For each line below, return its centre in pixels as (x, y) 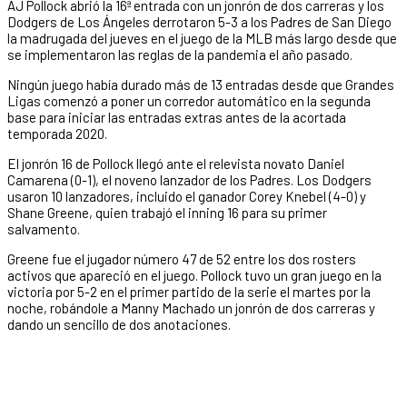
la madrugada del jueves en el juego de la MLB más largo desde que (202, 38)
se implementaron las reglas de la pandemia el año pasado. (180, 54)
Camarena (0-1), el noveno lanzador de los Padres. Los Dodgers (189, 179)
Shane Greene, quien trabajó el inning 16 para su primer (167, 212)
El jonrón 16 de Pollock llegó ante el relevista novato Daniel (176, 163)
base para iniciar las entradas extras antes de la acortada (177, 117)
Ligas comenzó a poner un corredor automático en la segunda (189, 100)
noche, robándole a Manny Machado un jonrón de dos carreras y (191, 308)
